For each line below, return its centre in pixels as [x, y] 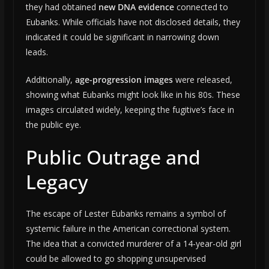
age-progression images [124, 80]
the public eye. [53, 125]
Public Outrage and [113, 157]
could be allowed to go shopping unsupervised [116, 259]
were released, [202, 80]
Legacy [57, 182]
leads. [37, 52]
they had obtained [62, 7]
